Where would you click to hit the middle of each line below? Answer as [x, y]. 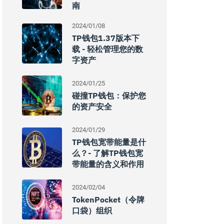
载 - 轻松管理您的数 [107, 49]
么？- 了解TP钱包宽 [107, 153]
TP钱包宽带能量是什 [109, 142]
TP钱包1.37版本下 [106, 38]
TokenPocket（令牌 [108, 199]
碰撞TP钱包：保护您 [109, 95]
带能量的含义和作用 [108, 164]
